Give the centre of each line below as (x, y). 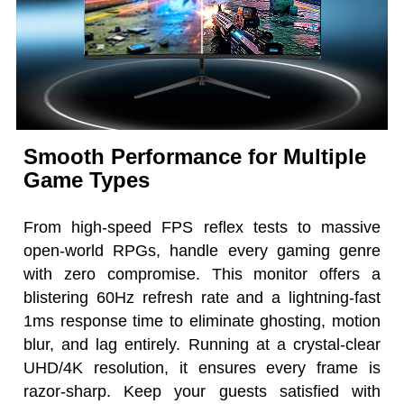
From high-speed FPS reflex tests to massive (202, 227)
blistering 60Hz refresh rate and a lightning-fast (202, 297)
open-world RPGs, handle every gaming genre (202, 250)
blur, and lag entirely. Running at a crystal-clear (202, 344)
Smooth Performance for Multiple (195, 156)
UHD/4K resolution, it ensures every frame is (202, 367)
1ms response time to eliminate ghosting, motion (202, 321)
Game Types (87, 179)
